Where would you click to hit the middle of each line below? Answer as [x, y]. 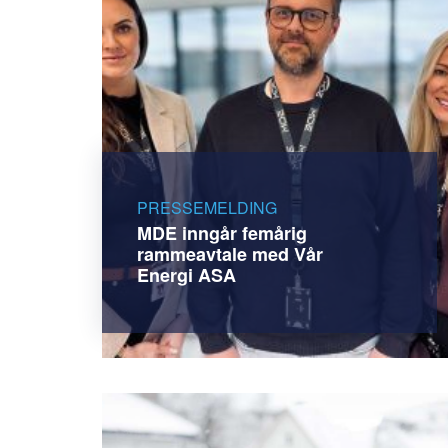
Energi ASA [186, 274]
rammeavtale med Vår [230, 253]
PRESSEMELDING [207, 207]
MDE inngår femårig [222, 232]
